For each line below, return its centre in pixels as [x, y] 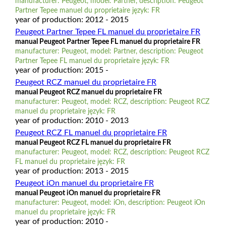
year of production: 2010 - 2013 [72, 120]
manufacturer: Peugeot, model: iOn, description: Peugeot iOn [110, 203]
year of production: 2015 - [62, 70]
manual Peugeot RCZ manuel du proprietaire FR [88, 92]
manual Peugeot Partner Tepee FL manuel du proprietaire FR [107, 42]
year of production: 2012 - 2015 [72, 19]
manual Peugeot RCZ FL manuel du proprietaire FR [93, 143]
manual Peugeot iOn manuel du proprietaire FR [88, 193]
